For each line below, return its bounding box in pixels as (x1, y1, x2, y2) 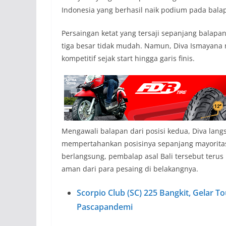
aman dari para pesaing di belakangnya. (62, 164, 198, 174)
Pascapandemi (77, 201, 133, 212)
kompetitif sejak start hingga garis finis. (62, 53, 195, 63)
